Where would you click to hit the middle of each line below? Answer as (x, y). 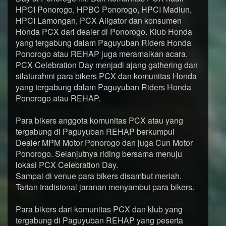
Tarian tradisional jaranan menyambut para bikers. (105, 187)
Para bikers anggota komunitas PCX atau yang (99, 120)
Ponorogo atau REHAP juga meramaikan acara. (102, 54)
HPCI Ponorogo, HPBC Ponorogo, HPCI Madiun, (104, 9)
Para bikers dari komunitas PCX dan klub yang (99, 209)
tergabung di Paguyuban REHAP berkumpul (95, 131)
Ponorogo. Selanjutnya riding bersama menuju (99, 154)
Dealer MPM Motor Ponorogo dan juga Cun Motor (104, 143)
